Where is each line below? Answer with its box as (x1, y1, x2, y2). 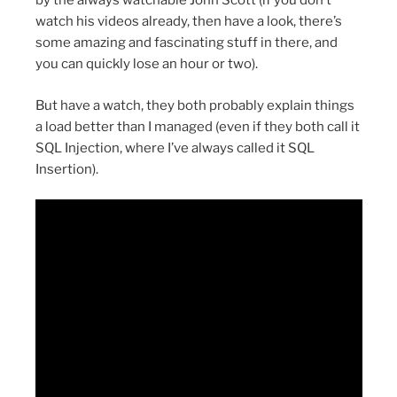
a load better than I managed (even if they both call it (35, 118, 360, 135)
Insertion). (35, 160, 98, 177)
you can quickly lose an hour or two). (35, 56, 258, 73)
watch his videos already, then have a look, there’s (35, 13, 342, 30)
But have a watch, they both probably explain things (35, 97, 354, 113)
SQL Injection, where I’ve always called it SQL (35, 139, 315, 156)
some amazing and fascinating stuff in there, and (35, 35, 338, 51)
